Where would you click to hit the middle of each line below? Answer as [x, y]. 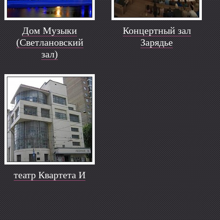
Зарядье [157, 42]
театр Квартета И [50, 175]
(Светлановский [50, 42]
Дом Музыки [50, 30]
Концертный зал [157, 30]
